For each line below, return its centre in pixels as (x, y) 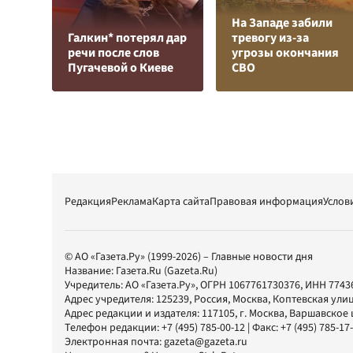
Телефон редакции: (113, 328)
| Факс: (263, 328)
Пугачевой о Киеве (121, 68)
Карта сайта (181, 202)
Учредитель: (95, 285)
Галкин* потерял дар (127, 38)
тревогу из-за (270, 38)
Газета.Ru (139, 271)
